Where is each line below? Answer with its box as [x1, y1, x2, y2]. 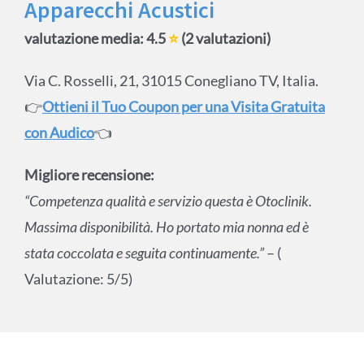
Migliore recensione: [24, 166, 154, 184]
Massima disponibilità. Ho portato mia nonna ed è [24, 218, 309, 236]
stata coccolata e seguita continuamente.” [24, 244, 266, 262]
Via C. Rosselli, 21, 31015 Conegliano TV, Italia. [24, 71, 318, 90]
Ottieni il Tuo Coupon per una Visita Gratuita [41, 97, 325, 116]
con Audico [24, 123, 94, 142]
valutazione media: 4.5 [24, 29, 168, 48]
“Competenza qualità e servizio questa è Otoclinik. [24, 192, 312, 210]
